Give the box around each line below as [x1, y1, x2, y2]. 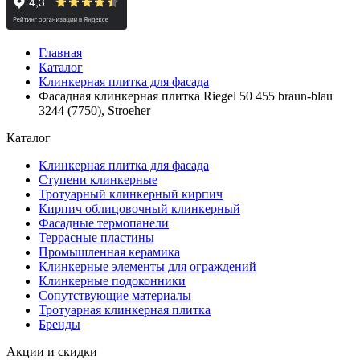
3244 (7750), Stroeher [39, 104, 150, 117]
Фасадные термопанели [39, 216, 169, 230]
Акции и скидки [6, 345, 97, 358]
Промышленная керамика [39, 245, 180, 259]
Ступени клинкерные [39, 173, 157, 186]
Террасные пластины [39, 231, 154, 244]
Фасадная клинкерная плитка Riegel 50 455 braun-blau [39, 89, 333, 103]
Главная [39, 46, 82, 59]
